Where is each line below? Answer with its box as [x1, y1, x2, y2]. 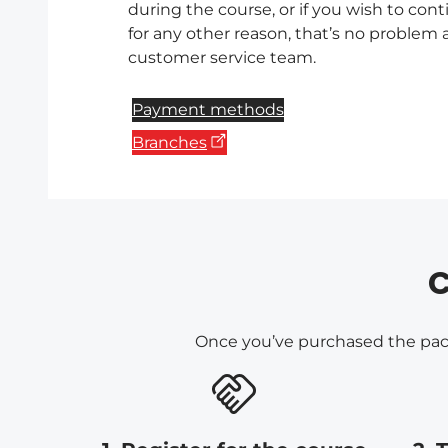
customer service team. [128, 48, 316, 68]
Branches [132, 133, 207, 153]
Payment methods [132, 100, 284, 120]
